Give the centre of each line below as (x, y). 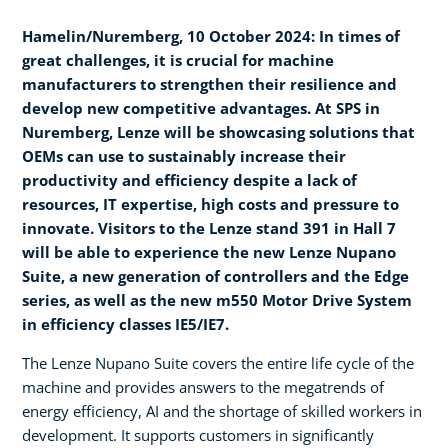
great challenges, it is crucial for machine (178, 59)
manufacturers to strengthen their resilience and (209, 83)
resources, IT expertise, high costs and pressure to (210, 203)
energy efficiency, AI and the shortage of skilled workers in (222, 410)
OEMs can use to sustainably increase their (184, 155)
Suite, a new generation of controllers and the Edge (215, 275)
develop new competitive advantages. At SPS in (201, 107)
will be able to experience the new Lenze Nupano (209, 251)
